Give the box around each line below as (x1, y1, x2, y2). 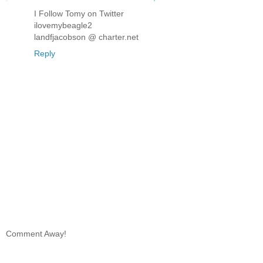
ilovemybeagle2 (34, 20, 92, 30)
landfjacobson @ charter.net (34, 32, 139, 42)
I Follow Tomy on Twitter (34, 8, 124, 18)
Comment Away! (6, 229, 66, 239)
